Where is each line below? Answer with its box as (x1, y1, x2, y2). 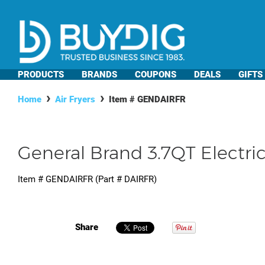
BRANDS (82, 69, 117, 80)
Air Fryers (55, 94, 95, 105)
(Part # (93, 174, 124, 185)
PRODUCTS (18, 69, 64, 80)
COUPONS (135, 69, 176, 80)
